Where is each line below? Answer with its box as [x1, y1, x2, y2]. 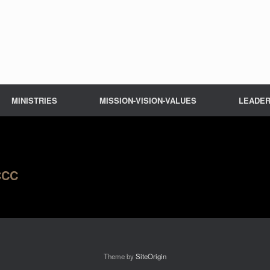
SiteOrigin [136, 251, 166, 261]
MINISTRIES [11, 95, 57, 106]
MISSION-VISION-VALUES [99, 95, 196, 106]
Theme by [104, 251, 136, 261]
